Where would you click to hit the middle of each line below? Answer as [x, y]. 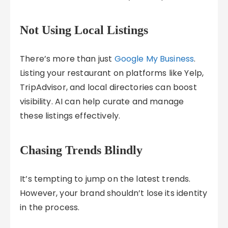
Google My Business [154, 59]
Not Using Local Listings [84, 30]
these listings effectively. [70, 116]
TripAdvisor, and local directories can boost [108, 87]
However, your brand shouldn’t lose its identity [114, 193]
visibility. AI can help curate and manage [102, 102]
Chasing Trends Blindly [81, 150]
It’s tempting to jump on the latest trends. [105, 179]
